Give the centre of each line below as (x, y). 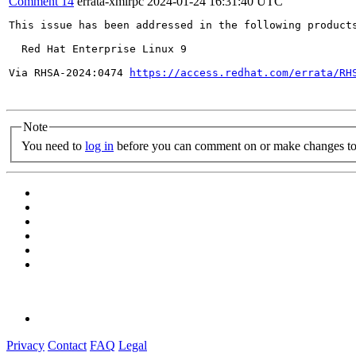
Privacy (25, 345)
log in (99, 145)
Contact (67, 345)
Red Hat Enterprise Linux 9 (98, 49)
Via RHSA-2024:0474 (69, 73)
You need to (53, 145)
